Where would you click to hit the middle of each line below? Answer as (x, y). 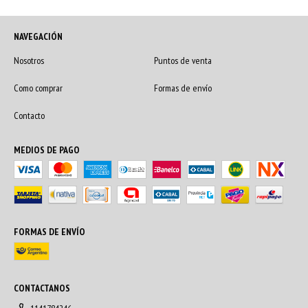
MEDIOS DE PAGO (47, 150)
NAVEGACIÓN (38, 36)
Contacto (29, 115)
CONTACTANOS (42, 288)
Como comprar (38, 88)
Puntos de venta (183, 60)
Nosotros (29, 60)
